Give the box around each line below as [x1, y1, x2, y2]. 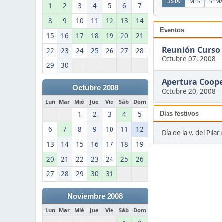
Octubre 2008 [72, 84, 118, 92]
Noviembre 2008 [67, 192, 123, 200]
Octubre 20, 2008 [162, 86, 216, 96]
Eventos [160, 26, 184, 34]
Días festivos [160, 110, 199, 117]
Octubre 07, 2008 [162, 54, 216, 63]
